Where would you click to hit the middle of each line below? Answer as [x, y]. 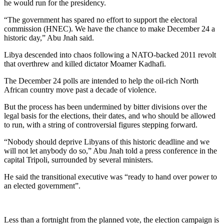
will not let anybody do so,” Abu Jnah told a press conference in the [110, 150]
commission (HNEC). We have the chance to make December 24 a [109, 28]
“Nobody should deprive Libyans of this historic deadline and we [107, 141]
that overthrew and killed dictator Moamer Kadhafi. [85, 63]
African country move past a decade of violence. [80, 89]
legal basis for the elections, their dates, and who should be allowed [110, 115]
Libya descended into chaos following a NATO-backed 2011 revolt [110, 54]
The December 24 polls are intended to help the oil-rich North [101, 80]
